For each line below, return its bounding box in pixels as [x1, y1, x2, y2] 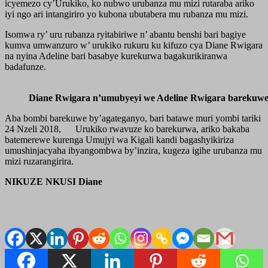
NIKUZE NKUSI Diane [5, 176, 102, 187]
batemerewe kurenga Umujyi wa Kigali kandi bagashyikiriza [5, 134, 234, 145]
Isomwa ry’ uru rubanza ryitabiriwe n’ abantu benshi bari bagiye [5, 29, 246, 39]
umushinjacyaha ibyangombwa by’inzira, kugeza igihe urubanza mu [5, 145, 262, 156]
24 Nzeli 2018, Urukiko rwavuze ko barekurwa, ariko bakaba [5, 123, 249, 134]
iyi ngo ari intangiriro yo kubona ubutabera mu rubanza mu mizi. [5, 8, 248, 19]
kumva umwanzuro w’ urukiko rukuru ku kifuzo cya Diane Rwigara [5, 39, 263, 50]
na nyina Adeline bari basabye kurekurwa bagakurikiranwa [5, 50, 227, 61]
